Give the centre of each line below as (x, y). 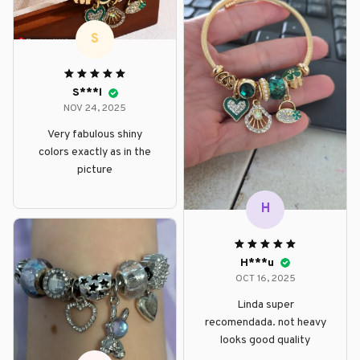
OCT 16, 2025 (265, 278)
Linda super (265, 305)
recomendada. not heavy (265, 322)
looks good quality (265, 340)
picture (95, 170)
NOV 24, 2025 (95, 109)
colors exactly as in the (95, 153)
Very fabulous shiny (95, 135)
